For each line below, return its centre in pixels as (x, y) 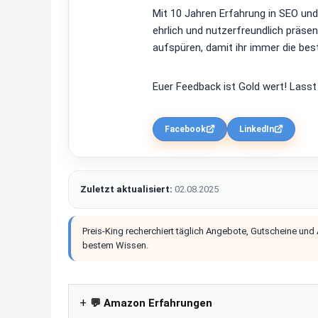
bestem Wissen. (115, 245)
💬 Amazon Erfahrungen (151, 303)
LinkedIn (257, 129)
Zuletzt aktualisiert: (126, 189)
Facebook (185, 129)
